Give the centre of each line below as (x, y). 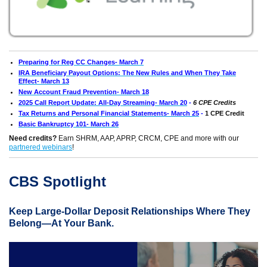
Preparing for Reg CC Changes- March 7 (81, 62)
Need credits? (33, 138)
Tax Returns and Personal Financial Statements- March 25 (109, 113)
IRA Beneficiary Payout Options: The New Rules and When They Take (127, 73)
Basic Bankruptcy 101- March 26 (69, 124)
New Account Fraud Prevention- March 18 (84, 92)
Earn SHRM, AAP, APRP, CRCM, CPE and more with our (148, 138)
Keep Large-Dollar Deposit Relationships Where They (130, 211)
